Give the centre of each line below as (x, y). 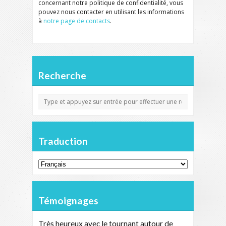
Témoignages (68, 201)
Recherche (62, 75)
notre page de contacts (77, 21)
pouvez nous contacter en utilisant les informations (111, 12)
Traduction (63, 141)
